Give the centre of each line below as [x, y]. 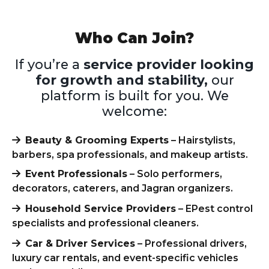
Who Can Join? [134, 38]
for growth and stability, [121, 80]
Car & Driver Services [80, 243]
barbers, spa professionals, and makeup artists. [130, 155]
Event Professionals [76, 174]
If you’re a [49, 64]
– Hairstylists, [202, 140]
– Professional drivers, [191, 243]
